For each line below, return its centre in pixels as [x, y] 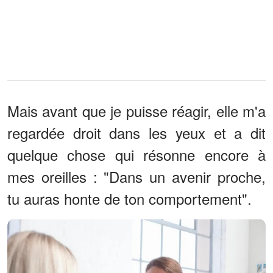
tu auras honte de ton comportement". [129, 198]
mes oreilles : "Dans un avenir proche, [136, 176]
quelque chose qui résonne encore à [136, 154]
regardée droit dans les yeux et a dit [136, 132]
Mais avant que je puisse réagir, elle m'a [136, 110]
